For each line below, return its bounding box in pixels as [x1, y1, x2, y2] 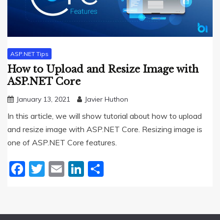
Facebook [25, 159, 96, 179]
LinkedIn [84, 159, 144, 179]
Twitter [45, 159, 98, 179]
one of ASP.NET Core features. [7, 137, 117, 148]
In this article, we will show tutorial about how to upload [7, 111, 202, 121]
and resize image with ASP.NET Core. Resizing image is [7, 124, 202, 135]
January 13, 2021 [16, 95, 70, 104]
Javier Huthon [84, 95, 128, 104]
